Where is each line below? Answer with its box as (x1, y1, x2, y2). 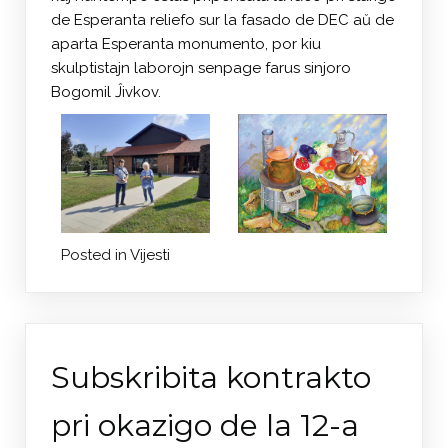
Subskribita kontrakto (51, 358, 371, 396)
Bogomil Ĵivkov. (51, 82, 161, 101)
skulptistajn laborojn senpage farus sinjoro (51, 58, 351, 77)
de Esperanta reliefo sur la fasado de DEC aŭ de (51, 10, 394, 29)
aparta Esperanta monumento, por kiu (51, 34, 321, 53)
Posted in (61, 245, 130, 264)
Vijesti (130, 245, 170, 264)
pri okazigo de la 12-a (51, 406, 359, 444)
